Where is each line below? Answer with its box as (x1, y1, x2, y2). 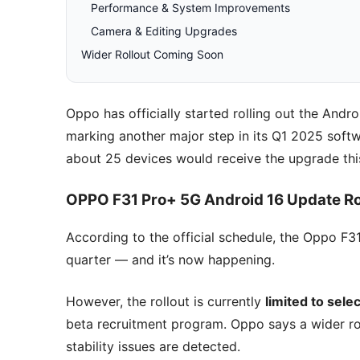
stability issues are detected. (66, 338, 240, 355)
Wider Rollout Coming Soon (81, 47, 223, 61)
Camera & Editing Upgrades (91, 23, 237, 38)
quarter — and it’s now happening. (66, 252, 275, 268)
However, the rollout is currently (66, 293, 265, 310)
